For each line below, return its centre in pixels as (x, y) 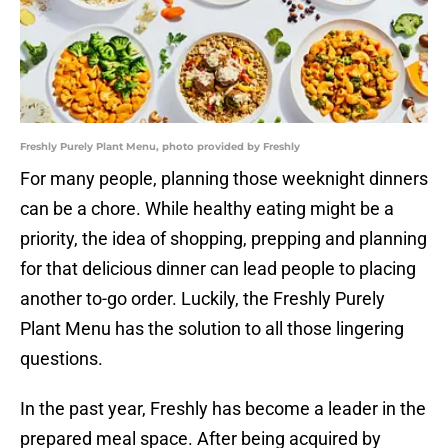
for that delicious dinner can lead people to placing (218, 269)
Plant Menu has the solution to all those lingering (212, 329)
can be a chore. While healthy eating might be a (207, 209)
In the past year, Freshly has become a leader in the (223, 409)
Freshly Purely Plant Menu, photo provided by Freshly (160, 147)
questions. (61, 359)
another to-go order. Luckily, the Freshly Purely (202, 299)
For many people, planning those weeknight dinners (224, 179)
